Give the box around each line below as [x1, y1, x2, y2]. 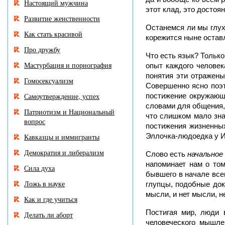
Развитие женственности [24, 14, 100, 23]
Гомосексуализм [24, 76, 73, 85]
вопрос [24, 117, 45, 126]
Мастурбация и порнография [24, 60, 111, 70]
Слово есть [146, 150, 187, 158]
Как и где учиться [24, 194, 77, 204]
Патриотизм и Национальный [24, 107, 115, 117]
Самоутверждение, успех [24, 91, 99, 101]
